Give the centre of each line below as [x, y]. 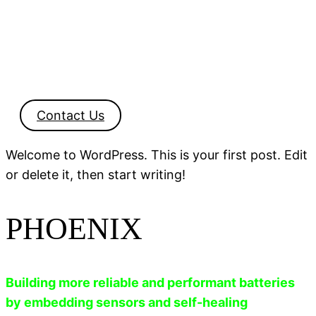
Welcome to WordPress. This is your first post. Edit [157, 155]
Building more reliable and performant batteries [150, 283]
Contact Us [71, 115]
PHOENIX [74, 229]
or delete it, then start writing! [96, 175]
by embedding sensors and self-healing [127, 303]
